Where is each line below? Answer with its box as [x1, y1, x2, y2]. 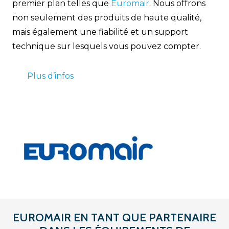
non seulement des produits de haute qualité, [12, 13, 201, 22]
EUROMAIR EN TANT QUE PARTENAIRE [13, 211, 216, 225]
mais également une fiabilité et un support [12, 27, 188, 37]
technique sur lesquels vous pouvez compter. [12, 41, 201, 51]
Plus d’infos [27, 71, 74, 81]
